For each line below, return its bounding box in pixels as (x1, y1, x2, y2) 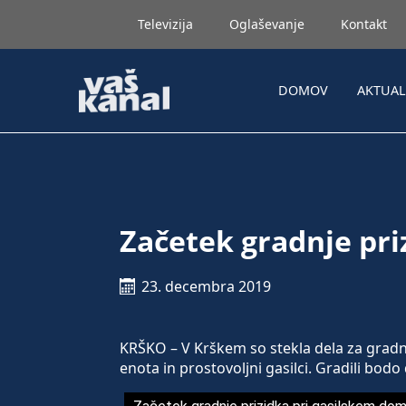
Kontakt (341, 15, 387, 33)
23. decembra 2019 (141, 276, 271, 296)
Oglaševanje (229, 15, 304, 33)
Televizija (138, 15, 193, 33)
